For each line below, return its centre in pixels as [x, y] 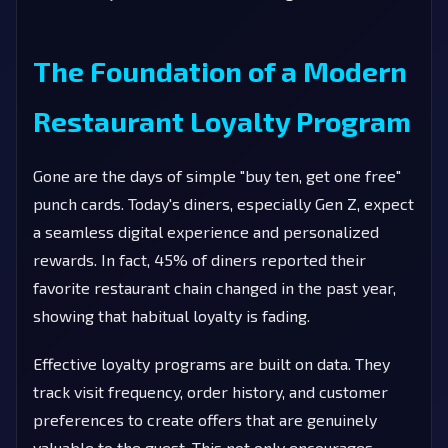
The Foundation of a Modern [220, 70]
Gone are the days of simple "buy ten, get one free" [217, 175]
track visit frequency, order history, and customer [210, 391]
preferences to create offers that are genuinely [205, 419]
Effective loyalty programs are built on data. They [211, 363]
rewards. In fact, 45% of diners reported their [199, 259]
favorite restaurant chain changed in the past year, [214, 287]
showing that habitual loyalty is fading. [171, 315]
